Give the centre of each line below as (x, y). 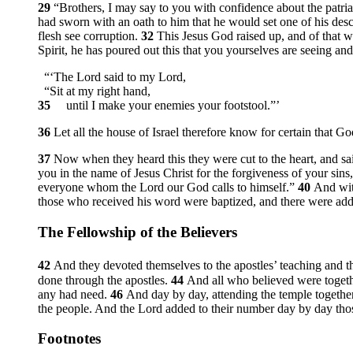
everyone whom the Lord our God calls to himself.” (168, 187)
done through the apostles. (104, 280)
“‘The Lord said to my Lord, (112, 76)
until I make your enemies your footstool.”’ (167, 105)
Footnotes (69, 339)
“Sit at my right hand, (94, 91)
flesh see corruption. (89, 35)
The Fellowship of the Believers (137, 232)
